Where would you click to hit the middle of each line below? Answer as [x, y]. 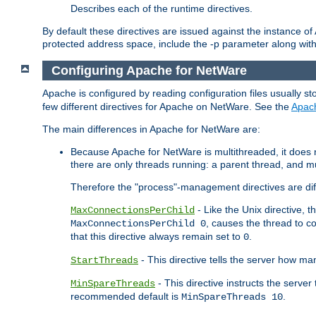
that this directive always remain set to [157, 237]
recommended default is [126, 297]
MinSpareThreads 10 [232, 297]
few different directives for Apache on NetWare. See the [167, 107]
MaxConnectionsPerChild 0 [138, 224]
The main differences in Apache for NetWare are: [151, 129]
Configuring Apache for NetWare [149, 70]
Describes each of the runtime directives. [162, 8]
